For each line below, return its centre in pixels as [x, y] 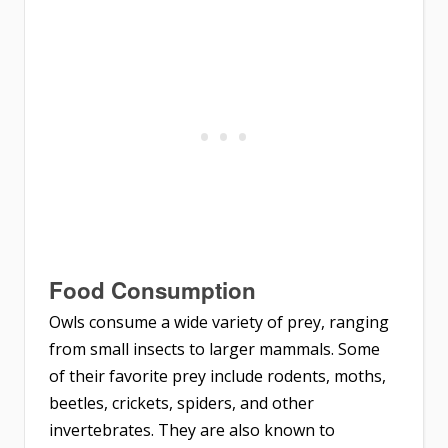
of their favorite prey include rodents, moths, [217, 376]
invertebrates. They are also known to [192, 430]
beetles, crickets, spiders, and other [181, 403]
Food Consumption [152, 290]
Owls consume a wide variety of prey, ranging [219, 322]
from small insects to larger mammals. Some [214, 349]
